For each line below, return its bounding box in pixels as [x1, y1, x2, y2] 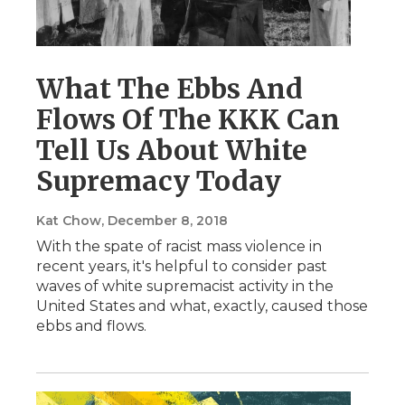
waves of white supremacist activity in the [36, 278, 334, 296]
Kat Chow [36, 212, 101, 230]
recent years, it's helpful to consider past [36, 258, 327, 276]
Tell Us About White [36, 133, 307, 168]
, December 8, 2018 [101, 212, 228, 230]
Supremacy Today [36, 164, 281, 199]
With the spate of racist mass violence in [36, 238, 322, 256]
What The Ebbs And [36, 71, 303, 107]
